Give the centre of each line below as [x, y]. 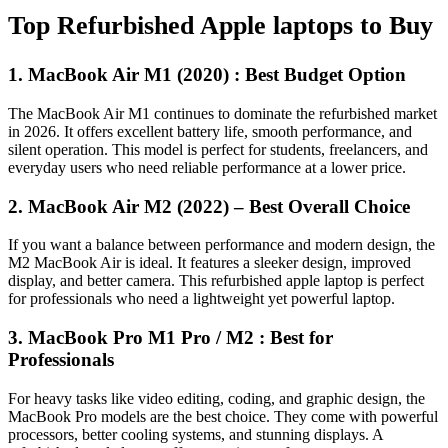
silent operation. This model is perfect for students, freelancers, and [218, 149]
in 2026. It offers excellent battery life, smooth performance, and [210, 131]
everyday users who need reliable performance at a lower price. [207, 167]
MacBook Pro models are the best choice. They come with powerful [223, 416]
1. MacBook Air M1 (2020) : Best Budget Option [207, 75]
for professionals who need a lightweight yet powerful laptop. [201, 299]
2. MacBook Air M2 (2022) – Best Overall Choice [209, 206]
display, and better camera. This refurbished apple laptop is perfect [216, 281]
